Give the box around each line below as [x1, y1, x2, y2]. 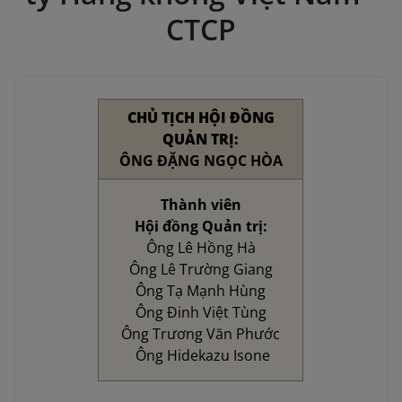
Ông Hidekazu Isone [131, 345, 270, 366]
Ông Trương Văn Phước [121, 324, 281, 345]
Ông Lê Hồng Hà [145, 238, 256, 258]
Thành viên [160, 195, 241, 215]
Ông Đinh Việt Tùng [135, 302, 267, 323]
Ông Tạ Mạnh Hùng [135, 281, 267, 301]
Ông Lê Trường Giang [128, 259, 273, 280]
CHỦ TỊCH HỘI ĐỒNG [127, 108, 275, 128]
